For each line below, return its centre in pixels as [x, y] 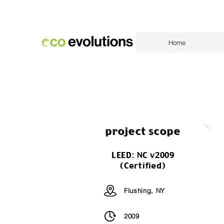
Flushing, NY [144, 190]
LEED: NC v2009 [143, 155]
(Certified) [143, 165]
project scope [143, 131]
